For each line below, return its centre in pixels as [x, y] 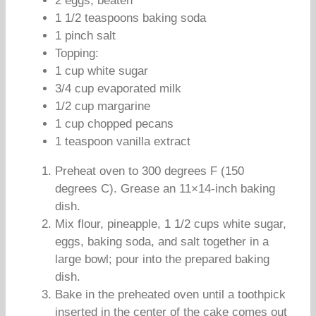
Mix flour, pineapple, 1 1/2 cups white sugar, [171, 224]
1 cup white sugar [102, 71]
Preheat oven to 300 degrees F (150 [150, 171]
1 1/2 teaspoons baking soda [130, 18]
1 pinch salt [85, 36]
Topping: [77, 53]
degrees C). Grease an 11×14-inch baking [165, 189]
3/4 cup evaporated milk [118, 89]
